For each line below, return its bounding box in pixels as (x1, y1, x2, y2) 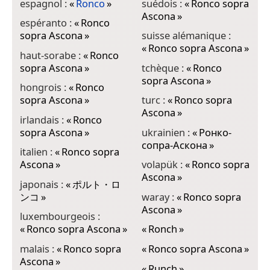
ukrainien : (141, 125, 192, 139)
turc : (141, 93, 168, 107)
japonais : (20, 177, 66, 191)
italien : (20, 145, 55, 159)
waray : (141, 189, 177, 204)
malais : (20, 241, 57, 256)
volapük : (141, 157, 185, 172)
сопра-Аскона (141, 137, 207, 152)
